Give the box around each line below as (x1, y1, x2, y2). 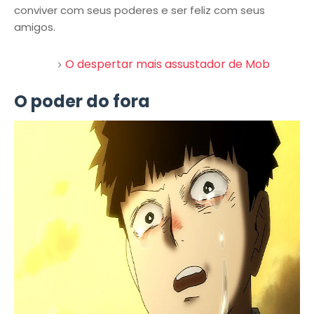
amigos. (14, 20, 55, 34)
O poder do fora (14, 90, 150, 113)
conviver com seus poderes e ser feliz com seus (14, 3, 265, 18)
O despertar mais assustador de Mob (65, 56, 270, 72)
